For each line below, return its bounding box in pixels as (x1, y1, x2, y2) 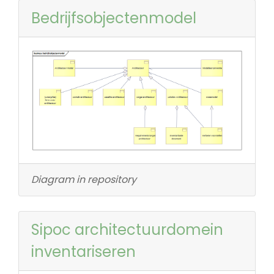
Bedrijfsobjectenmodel (31, 7, 196, 28)
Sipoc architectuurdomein (31, 219, 223, 240)
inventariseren (31, 241, 136, 262)
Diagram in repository (31, 172, 136, 187)
